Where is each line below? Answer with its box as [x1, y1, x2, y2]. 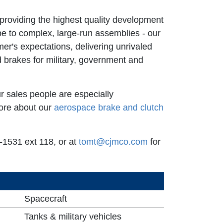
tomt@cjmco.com [79, 136, 148, 147]
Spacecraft [24, 193, 67, 204]
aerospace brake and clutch [54, 102, 164, 112]
